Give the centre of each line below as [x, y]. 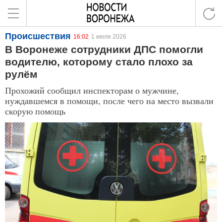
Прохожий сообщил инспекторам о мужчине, [92, 90]
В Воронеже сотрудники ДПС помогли [104, 49]
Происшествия [38, 36]
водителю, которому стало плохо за [99, 62]
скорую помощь [35, 111]
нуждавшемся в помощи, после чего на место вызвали [109, 101]
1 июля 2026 [109, 37]
